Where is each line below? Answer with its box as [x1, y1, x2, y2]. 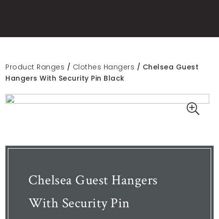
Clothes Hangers [72, 62, 135, 72]
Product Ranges [5, 62, 65, 72]
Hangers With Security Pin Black [5, 73, 125, 83]
